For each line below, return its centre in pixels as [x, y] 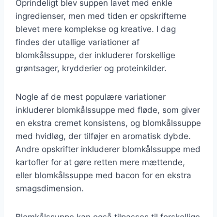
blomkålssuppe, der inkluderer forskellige [95, 55]
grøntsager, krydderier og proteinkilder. [91, 68]
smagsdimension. [50, 188]
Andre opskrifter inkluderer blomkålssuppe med [108, 149]
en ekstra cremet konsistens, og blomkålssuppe [108, 123]
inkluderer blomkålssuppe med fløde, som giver [108, 110]
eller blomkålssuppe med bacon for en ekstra [103, 175]
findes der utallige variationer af [77, 42]
